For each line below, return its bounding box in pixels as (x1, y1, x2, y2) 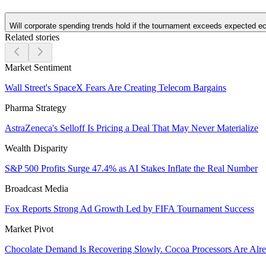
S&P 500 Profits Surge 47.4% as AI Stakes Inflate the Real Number (5, 163, 258, 173)
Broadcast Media (5, 183, 68, 194)
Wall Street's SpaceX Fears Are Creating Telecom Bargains (5, 82, 226, 93)
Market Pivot (5, 223, 53, 234)
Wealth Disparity (5, 142, 68, 153)
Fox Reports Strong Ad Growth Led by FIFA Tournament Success (5, 203, 254, 214)
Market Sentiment (5, 62, 71, 72)
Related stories (5, 31, 59, 42)
